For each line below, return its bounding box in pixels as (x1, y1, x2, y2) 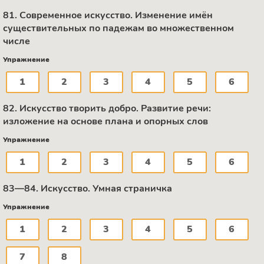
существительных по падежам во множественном (3, 22, 234, 35)
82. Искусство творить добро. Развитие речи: (3, 102, 211, 115)
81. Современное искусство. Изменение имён (3, 9, 213, 22)
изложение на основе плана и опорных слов (3, 115, 208, 128)
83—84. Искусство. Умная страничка (3, 182, 172, 196)
